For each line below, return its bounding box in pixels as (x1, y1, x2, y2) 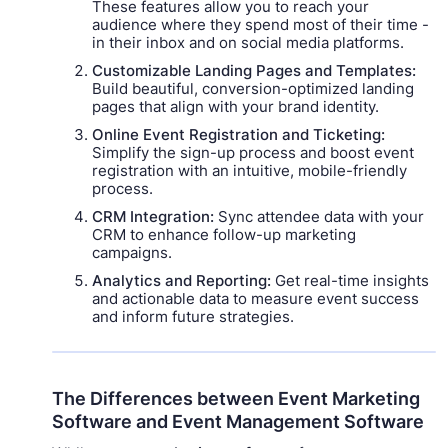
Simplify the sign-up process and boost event (92, 143, 415, 163)
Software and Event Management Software (52, 411, 425, 433)
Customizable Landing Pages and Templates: (92, 61, 417, 81)
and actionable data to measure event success (92, 289, 420, 309)
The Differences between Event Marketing (52, 388, 421, 410)
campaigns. (92, 243, 173, 263)
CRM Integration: (92, 207, 215, 227)
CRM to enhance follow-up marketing (92, 225, 357, 245)
